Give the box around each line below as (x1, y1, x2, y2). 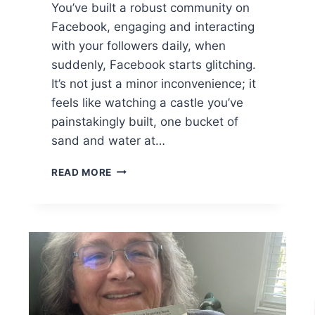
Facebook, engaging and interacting (51, 19, 255, 34)
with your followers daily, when (51, 38, 226, 53)
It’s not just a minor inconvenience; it (51, 76, 256, 91)
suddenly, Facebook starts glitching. (51, 57, 259, 72)
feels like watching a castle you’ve (51, 95, 243, 110)
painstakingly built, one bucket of (51, 114, 238, 129)
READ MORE (51, 166, 112, 178)
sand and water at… (51, 133, 165, 148)
